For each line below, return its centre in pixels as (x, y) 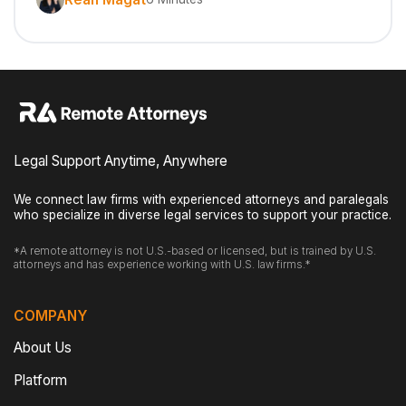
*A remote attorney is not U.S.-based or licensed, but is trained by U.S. (195, 251)
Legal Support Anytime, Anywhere (121, 161)
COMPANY (51, 315)
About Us (43, 348)
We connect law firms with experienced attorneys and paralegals (202, 200)
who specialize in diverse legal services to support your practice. (203, 215)
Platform (41, 380)
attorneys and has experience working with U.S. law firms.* (162, 265)
